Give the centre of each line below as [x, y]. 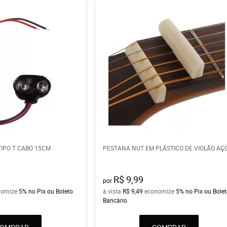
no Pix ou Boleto [51, 191]
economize [160, 191]
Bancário [115, 200]
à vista [113, 191]
